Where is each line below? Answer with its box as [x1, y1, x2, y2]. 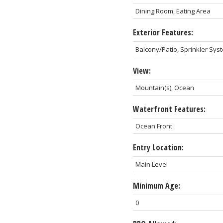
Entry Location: [132, 141, 184, 153]
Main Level [135, 159, 168, 169]
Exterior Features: [132, 26, 193, 38]
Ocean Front [135, 121, 172, 130]
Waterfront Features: [132, 103, 206, 114]
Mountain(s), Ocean [135, 83, 194, 92]
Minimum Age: [132, 180, 180, 191]
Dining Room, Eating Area [135, 6, 211, 15]
